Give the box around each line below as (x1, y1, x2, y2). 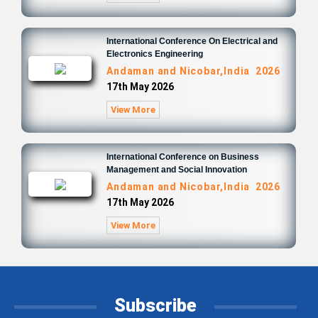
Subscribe (114, 295, 197, 316)
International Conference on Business (106, 152, 260, 162)
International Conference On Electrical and (106, 36, 278, 46)
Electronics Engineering (106, 49, 204, 59)
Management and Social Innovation (106, 165, 248, 175)
